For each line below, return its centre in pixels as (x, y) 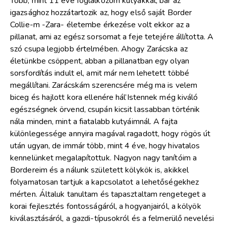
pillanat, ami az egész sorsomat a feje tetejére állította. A (112, 37)
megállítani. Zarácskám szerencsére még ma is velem (104, 85)
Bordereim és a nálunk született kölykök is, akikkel (100, 170)
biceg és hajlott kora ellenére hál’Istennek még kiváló (104, 97)
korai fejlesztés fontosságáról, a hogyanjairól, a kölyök (106, 206)
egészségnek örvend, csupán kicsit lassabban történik (105, 109)
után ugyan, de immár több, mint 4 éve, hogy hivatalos (105, 146)
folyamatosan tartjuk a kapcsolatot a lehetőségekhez (105, 182)
